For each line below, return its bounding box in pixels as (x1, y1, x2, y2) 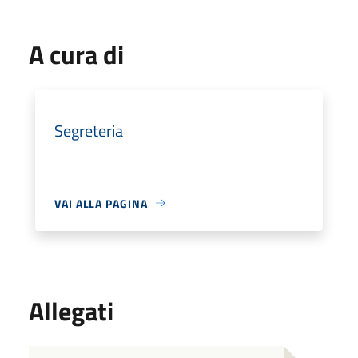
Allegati (29, 291, 113, 330)
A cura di (29, 34, 124, 74)
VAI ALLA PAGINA (54, 194, 148, 212)
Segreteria (54, 117, 123, 143)
